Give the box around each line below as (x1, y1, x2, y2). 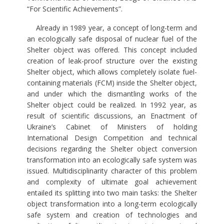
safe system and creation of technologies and (26, 210, 197, 220)
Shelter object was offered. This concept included (26, 45, 197, 55)
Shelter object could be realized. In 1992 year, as (26, 100, 197, 110)
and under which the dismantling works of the (26, 89, 197, 99)
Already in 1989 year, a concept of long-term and (26, 23, 197, 33)
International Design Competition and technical (26, 133, 197, 143)
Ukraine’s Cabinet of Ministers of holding (26, 122, 197, 132)
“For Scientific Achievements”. (26, 4, 122, 14)
